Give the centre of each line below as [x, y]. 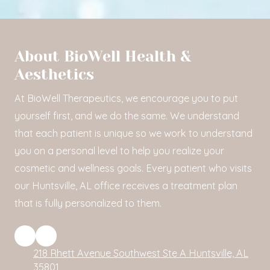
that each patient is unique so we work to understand [133, 133]
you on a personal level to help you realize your [119, 150]
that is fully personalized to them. [88, 203]
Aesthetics [54, 74]
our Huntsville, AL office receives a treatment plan [126, 185]
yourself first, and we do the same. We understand [127, 115]
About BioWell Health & [103, 56]
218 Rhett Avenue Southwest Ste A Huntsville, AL [141, 253]
